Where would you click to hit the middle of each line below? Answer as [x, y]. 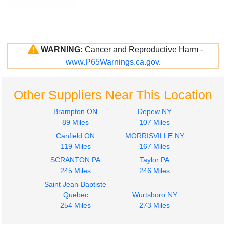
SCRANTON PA [75, 160]
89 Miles [75, 122]
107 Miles [155, 122]
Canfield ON [75, 136]
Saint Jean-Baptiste [75, 184]
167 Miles [155, 147]
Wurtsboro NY [155, 195]
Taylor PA [155, 160]
